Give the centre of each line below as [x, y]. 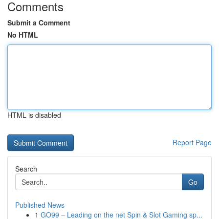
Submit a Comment [39, 22]
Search [26, 169]
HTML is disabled [34, 115]
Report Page [192, 142]
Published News [40, 205]
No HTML [23, 35]
